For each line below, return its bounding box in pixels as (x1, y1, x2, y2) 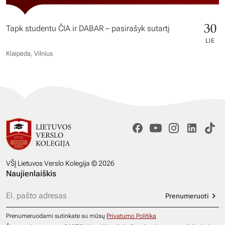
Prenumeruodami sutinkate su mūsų (6, 212, 106, 219)
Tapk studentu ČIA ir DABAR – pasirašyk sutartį (6, 24, 170, 34)
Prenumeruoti (165, 192, 209, 200)
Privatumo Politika (106, 212, 156, 219)
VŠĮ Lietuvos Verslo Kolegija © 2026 (6, 159, 115, 167)
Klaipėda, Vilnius (6, 50, 53, 58)
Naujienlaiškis (6, 169, 56, 178)
